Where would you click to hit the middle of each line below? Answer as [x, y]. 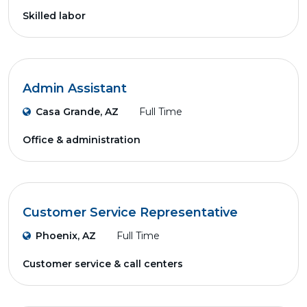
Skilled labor [54, 16]
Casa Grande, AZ [77, 112]
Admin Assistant [75, 88]
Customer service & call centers [103, 264]
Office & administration [82, 140]
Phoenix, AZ [66, 236]
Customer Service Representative [130, 212]
